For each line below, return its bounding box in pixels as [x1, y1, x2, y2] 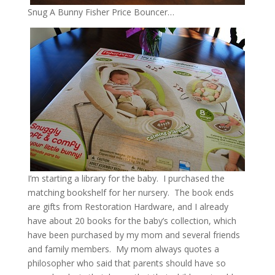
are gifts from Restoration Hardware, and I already [27, 201, 228, 213]
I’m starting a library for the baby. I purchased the [27, 172, 225, 185]
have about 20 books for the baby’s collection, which [27, 215, 236, 227]
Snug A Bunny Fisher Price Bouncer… [27, 6, 174, 18]
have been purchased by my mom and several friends [27, 229, 240, 241]
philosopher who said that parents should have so [27, 257, 226, 269]
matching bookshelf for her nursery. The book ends [27, 187, 234, 199]
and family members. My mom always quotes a [27, 243, 219, 255]
